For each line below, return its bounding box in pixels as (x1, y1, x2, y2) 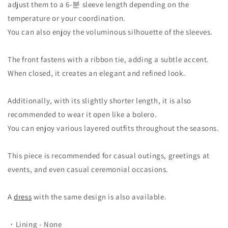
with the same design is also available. (32, 191, 167, 202)
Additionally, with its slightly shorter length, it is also (8, 95, 191, 105)
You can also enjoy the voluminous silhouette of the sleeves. (8, 26, 213, 37)
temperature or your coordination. (8, 13, 126, 23)
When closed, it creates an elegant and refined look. (8, 68, 186, 78)
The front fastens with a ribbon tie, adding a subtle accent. (8, 54, 209, 64)
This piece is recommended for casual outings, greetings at (8, 150, 210, 160)
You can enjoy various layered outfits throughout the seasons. (8, 123, 219, 133)
